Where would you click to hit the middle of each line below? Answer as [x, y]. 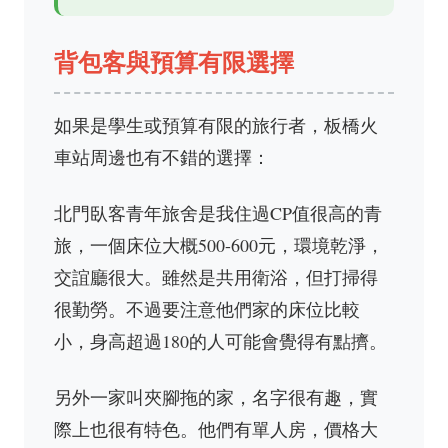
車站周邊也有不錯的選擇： [162, 157]
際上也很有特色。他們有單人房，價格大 [216, 429]
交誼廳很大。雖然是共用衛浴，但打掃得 [216, 277]
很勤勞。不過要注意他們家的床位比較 [207, 309]
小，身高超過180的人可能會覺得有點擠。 [220, 341]
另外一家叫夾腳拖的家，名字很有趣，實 [216, 397]
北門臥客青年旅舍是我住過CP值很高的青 [218, 213]
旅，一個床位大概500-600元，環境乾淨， [219, 245]
